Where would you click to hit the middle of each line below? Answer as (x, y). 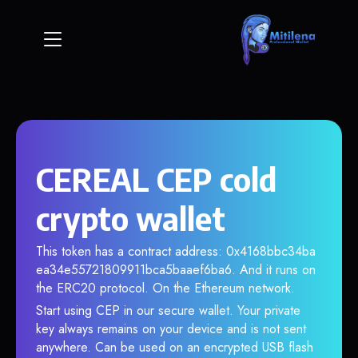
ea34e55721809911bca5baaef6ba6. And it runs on (176, 270)
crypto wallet (131, 218)
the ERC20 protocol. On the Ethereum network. (165, 288)
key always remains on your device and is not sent (171, 329)
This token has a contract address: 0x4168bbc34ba (176, 251)
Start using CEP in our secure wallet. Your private (168, 310)
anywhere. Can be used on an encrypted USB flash (175, 347)
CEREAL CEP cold (156, 179)
